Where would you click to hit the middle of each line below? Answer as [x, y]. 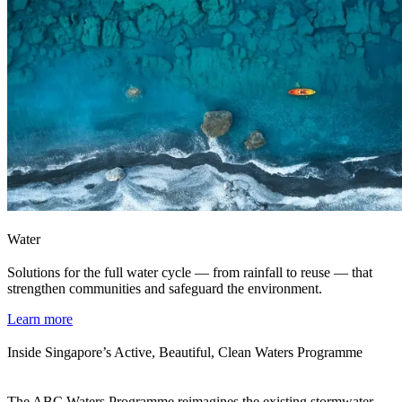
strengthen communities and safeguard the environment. [165, 288]
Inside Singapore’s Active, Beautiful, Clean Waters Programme [185, 352]
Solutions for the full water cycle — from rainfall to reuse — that [190, 272]
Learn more [40, 319]
